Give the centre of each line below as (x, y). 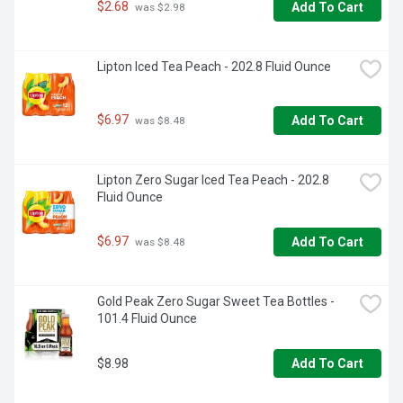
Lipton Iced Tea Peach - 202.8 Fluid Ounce (214, 67)
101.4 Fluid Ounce (147, 319)
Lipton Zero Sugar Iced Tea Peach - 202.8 (213, 180)
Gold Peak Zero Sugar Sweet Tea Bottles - (216, 302)
